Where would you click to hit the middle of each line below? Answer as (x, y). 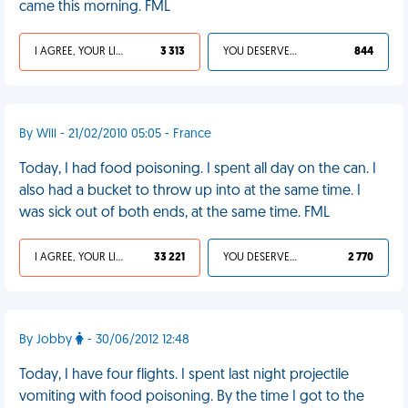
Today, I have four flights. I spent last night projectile (184, 375)
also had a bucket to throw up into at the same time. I (190, 191)
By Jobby (47, 340)
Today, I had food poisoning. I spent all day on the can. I (198, 169)
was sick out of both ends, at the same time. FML (174, 213)
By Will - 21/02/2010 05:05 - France (115, 134)
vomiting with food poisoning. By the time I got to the (192, 397)
